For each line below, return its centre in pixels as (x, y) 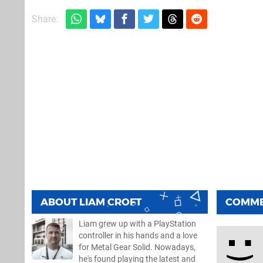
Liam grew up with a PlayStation (137, 224)
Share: (45, 19)
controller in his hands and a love (138, 235)
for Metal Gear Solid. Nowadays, (137, 247)
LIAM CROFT (110, 202)
